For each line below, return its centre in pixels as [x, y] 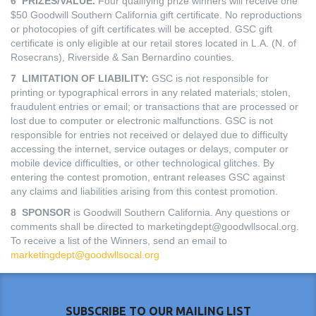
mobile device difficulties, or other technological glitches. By [142, 163]
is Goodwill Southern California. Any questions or [182, 212]
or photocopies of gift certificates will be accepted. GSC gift [141, 29]
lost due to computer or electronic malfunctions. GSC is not [142, 121]
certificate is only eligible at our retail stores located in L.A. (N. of [153, 43]
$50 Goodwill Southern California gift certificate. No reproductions [156, 15]
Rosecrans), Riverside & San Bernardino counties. [122, 57]
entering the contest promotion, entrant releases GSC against [148, 177]
